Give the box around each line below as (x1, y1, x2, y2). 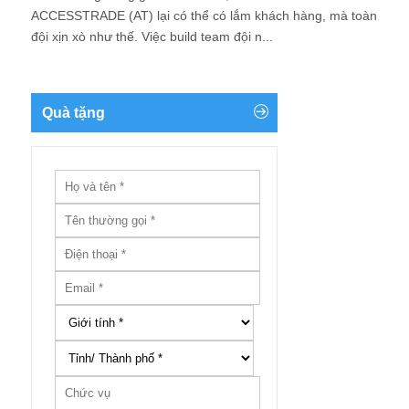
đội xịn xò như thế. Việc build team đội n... (31, 29, 273, 44)
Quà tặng (42, 105, 105, 121)
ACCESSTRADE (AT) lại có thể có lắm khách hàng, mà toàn (31, 8, 377, 23)
